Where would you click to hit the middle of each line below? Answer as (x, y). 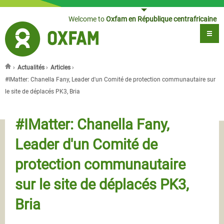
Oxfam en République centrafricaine (160, 19)
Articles (60, 67)
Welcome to (86, 19)
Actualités (31, 67)
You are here (28, 77)
